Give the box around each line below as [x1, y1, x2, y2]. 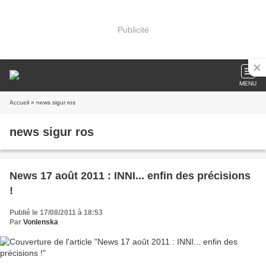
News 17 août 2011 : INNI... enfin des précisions [9, 170, 251, 182]
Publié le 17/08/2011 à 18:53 [9, 208, 103, 217]
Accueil [9, 99, 29, 106]
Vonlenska [23, 218, 58, 226]
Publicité [117, 24, 149, 34]
